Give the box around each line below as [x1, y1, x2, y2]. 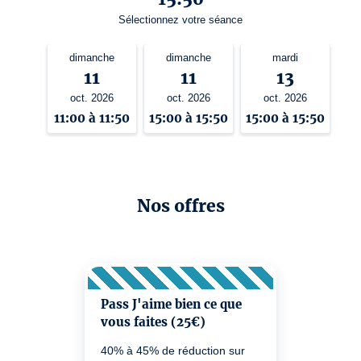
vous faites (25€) [101, 314, 205, 330]
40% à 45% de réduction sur [101, 344, 245, 357]
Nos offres [136, 195, 225, 217]
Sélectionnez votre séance [118, 14, 243, 26]
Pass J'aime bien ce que [101, 297, 242, 312]
